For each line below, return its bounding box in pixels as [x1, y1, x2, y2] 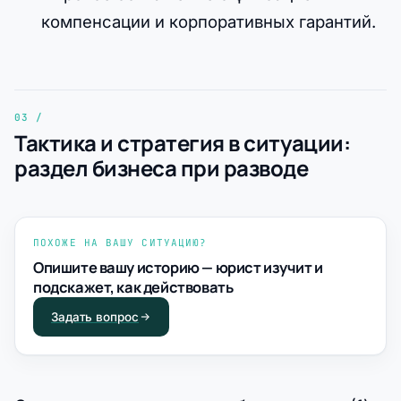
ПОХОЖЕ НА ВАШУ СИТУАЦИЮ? [33, 235, 208, 249]
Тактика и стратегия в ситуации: [14, 127, 351, 158]
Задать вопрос [51, 309, 139, 324]
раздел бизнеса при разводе [14, 152, 309, 183]
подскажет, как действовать [33, 276, 234, 297]
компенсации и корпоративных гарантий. [40, 11, 376, 31]
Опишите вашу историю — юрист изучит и [33, 256, 323, 277]
